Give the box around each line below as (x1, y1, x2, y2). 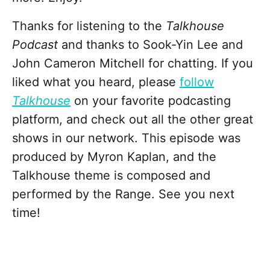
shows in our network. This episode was (12, 130, 240, 145)
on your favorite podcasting (71, 93, 231, 108)
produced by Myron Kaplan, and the (12, 149, 216, 164)
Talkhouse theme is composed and (12, 168, 210, 183)
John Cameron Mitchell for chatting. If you (12, 55, 253, 71)
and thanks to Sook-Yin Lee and (58, 37, 243, 52)
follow (180, 74, 214, 89)
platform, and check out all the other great (12, 111, 253, 127)
